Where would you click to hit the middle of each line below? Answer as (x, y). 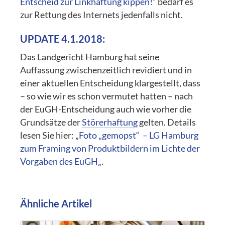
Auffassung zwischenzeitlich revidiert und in (106, 70)
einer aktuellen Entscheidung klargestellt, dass (110, 83)
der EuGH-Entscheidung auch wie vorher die (106, 109)
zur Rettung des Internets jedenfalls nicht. (102, 15)
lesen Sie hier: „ (50, 135)
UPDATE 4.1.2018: (63, 38)
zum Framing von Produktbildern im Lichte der (110, 148)
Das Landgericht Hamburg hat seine (90, 57)
